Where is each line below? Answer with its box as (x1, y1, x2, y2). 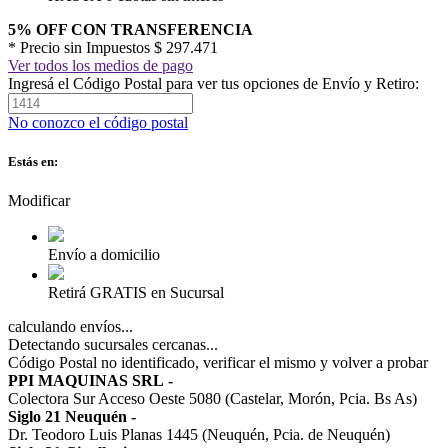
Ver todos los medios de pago (8, 56, 193, 74)
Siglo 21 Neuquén (8, 408, 127, 426)
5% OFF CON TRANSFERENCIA (8, 20, 253, 38)
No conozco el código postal (8, 113, 188, 131)
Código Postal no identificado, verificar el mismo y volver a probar (8, 354, 428, 372)
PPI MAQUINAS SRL (8, 372, 164, 390)
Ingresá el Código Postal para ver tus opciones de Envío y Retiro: (8, 74, 419, 92)
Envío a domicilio (48, 246, 160, 264)
